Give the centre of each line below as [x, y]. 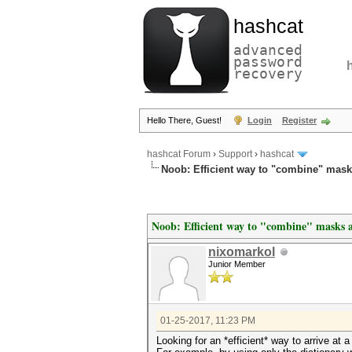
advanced [268, 50]
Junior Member [237, 264]
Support [235, 154]
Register [299, 120]
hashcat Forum [179, 154]
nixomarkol [242, 252]
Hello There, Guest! [185, 120]
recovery [268, 73]
